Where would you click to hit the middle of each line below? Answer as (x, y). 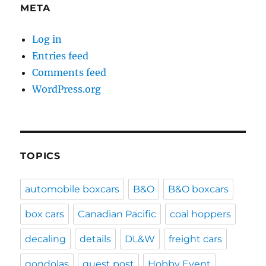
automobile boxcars (72, 189)
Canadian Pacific (117, 214)
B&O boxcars (199, 189)
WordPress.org (67, 89)
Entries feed (61, 56)
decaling (46, 239)
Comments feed (69, 72)
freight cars (196, 239)
